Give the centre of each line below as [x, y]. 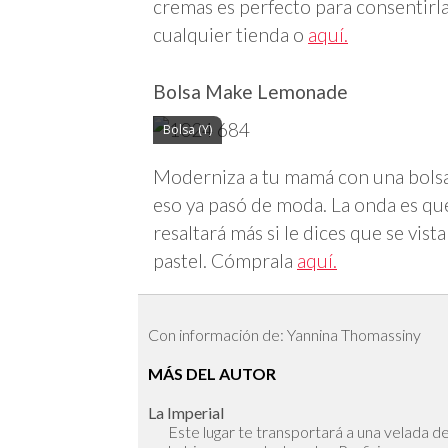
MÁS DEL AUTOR [212, 374]
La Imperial [186, 413]
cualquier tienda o [230, 34]
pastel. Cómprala [225, 260]
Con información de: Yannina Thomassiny [284, 335]
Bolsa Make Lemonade [250, 91]
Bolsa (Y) [187, 129]
